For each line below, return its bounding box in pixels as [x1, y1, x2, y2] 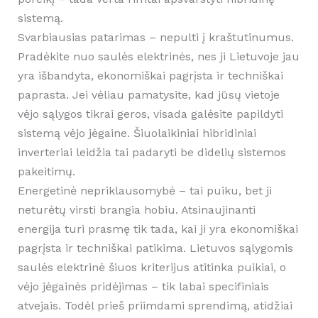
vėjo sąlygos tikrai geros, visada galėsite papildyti [17, 107, 283, 121]
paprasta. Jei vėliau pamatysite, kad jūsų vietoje [17, 88, 280, 102]
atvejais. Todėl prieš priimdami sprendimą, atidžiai [17, 299, 292, 313]
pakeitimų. [17, 165, 75, 179]
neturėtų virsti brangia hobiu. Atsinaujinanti [17, 203, 256, 217]
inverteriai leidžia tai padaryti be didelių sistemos [17, 146, 286, 160]
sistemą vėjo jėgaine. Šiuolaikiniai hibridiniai [17, 126, 256, 141]
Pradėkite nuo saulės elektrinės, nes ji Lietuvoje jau [17, 50, 300, 64]
